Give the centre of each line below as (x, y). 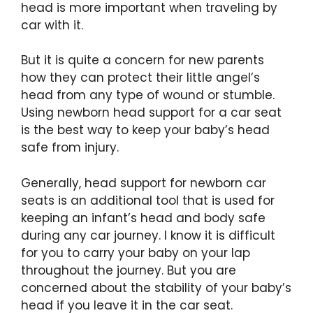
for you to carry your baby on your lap (136, 253)
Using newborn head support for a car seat (151, 112)
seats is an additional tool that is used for (148, 200)
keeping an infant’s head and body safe (143, 218)
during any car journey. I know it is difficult (148, 235)
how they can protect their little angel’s (140, 78)
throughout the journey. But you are (129, 270)
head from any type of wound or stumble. (148, 95)
